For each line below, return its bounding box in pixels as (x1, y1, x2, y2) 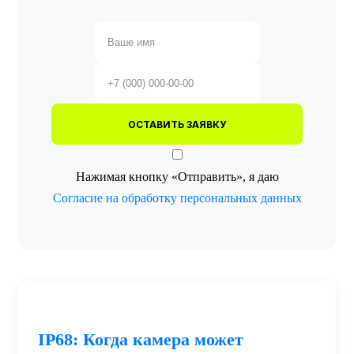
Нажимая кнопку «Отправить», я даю (75, 170, 279, 184)
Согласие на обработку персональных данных (52, 191, 302, 205)
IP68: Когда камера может (38, 330, 243, 350)
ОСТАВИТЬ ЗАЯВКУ (128, 118, 226, 130)
